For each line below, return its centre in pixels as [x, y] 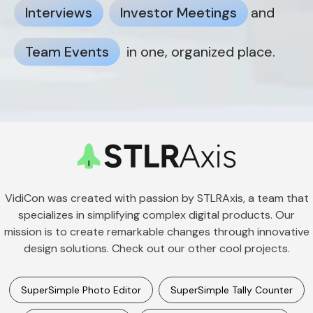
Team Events [67, 52]
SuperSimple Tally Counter [231, 290]
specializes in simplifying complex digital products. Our [156, 215]
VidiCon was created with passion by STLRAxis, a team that [156, 198]
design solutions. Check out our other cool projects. [156, 248]
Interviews [59, 13]
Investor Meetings [179, 13]
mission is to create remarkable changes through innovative [156, 232]
